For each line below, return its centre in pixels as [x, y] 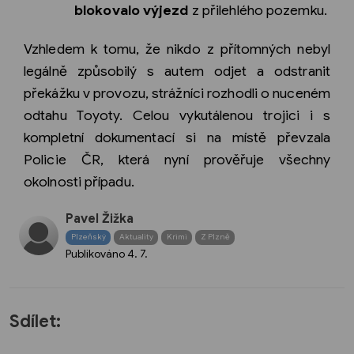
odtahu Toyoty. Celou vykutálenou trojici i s [177, 115]
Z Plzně [215, 237]
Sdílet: [35, 322]
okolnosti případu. [79, 181]
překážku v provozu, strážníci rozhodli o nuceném [177, 93]
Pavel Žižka [100, 218]
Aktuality [136, 237]
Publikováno [96, 253]
